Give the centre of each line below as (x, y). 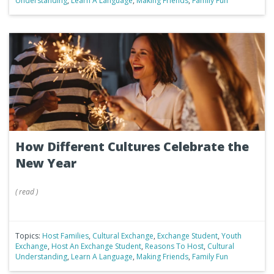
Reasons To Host (174, 246)
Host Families (65, 236)
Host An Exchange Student (96, 246)
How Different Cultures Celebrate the (132, 147)
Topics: (29, 236)
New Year (46, 163)
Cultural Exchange (123, 236)
